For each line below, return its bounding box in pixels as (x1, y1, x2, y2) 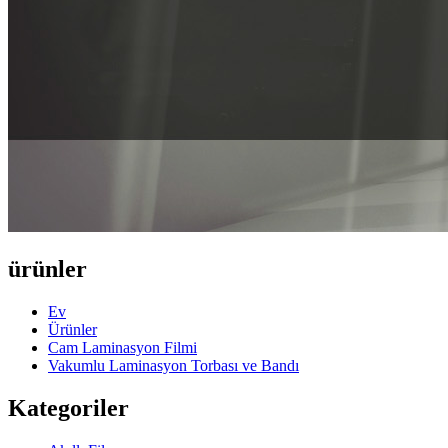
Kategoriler (8, 394, 129, 421)
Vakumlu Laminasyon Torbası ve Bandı (48, 356, 299, 374)
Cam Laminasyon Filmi (48, 338, 197, 356)
